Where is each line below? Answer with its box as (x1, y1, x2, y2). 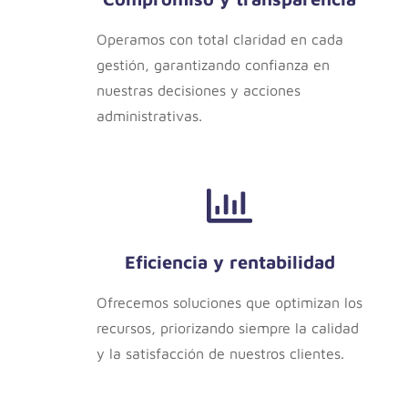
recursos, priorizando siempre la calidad (97, 320, 359, 337)
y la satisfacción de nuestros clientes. (97, 345, 344, 362)
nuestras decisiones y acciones (97, 82, 301, 99)
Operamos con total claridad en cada (97, 31, 343, 48)
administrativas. (97, 107, 202, 125)
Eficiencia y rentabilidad (124, 251, 335, 273)
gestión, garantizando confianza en (97, 56, 330, 74)
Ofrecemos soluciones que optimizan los (97, 294, 362, 311)
